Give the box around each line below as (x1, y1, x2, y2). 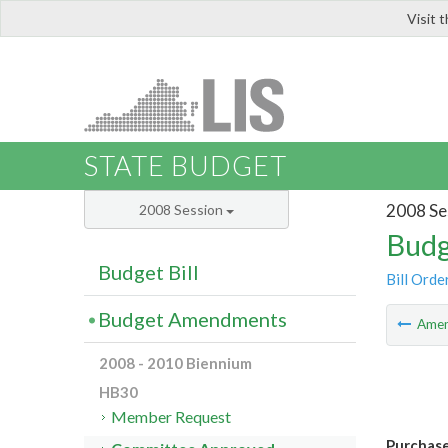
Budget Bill (98, 260, 199, 285)
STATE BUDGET (84, 149, 287, 183)
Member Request (111, 407, 232, 427)
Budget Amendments (98, 307, 287, 332)
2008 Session (139, 201, 226, 219)
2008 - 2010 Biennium (99, 354, 252, 373)
